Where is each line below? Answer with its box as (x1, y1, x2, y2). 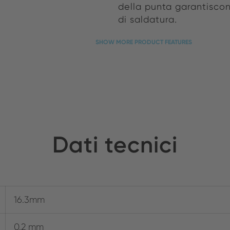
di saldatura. (118, 14, 177, 25)
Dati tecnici (52, 130, 178, 158)
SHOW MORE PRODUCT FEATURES (95, 38, 192, 46)
